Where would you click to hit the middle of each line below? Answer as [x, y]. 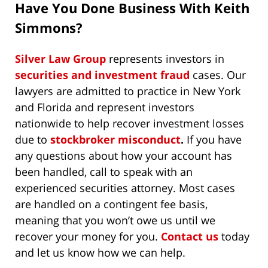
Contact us [190, 237]
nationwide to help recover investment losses [130, 124]
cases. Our [218, 75]
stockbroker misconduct [115, 140]
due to [33, 140]
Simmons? [49, 28]
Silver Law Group [60, 59]
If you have [213, 140]
